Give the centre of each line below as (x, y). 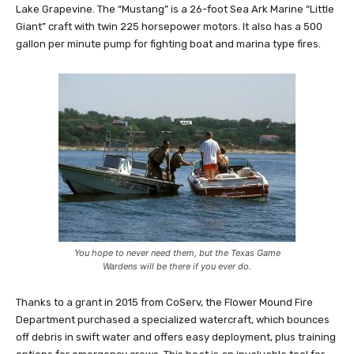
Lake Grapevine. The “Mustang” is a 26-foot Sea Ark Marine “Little (175, 9)
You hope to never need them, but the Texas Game (177, 253)
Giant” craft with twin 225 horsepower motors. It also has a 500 (169, 27)
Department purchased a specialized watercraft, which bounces (173, 320)
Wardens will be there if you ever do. (177, 267)
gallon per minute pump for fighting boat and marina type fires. (168, 44)
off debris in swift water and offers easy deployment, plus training (176, 337)
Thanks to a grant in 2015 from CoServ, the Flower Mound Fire (164, 303)
